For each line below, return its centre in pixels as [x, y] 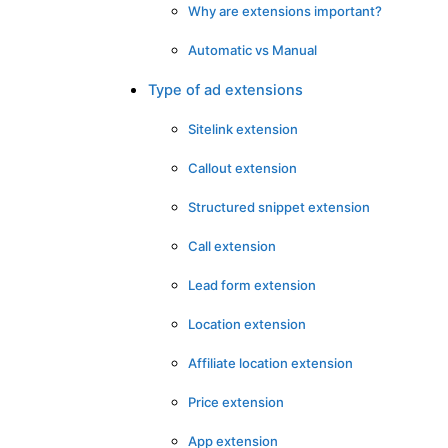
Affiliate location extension [270, 362]
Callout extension [242, 167]
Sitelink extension [243, 128]
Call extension [232, 245]
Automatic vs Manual [252, 49]
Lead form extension [252, 284]
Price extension [236, 401]
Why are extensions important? [285, 10]
